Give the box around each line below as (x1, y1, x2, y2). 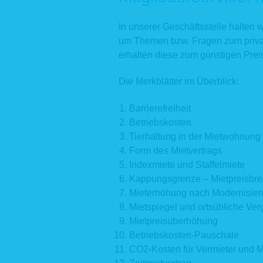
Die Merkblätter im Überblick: (119, 76, 239, 87)
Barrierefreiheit (129, 103, 191, 113)
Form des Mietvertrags (129, 145, 222, 156)
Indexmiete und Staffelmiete (129, 159, 245, 170)
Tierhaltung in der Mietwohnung (129, 131, 261, 141)
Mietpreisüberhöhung (129, 215, 218, 226)
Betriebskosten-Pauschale (129, 230, 239, 240)
